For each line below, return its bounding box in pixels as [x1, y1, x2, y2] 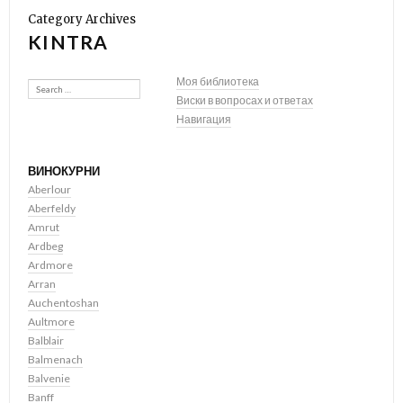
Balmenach [28, 353, 83, 367]
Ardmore [28, 258, 73, 273]
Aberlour [28, 183, 71, 197]
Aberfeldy [28, 201, 76, 216]
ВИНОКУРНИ [28, 164, 100, 179]
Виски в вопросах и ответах [176, 94, 313, 108]
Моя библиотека [176, 75, 259, 89]
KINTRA [28, 31, 109, 54]
